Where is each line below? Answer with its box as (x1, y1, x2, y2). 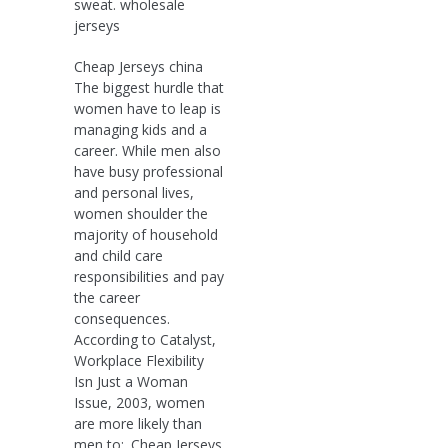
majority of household (74, 224, 218, 244)
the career (74, 287, 140, 307)
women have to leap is (74, 98, 221, 118)
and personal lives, (74, 182, 194, 202)
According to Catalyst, (74, 329, 216, 349)
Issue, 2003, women (74, 392, 205, 412)
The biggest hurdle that (74, 77, 224, 97)
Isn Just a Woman (74, 371, 188, 391)
